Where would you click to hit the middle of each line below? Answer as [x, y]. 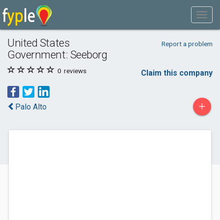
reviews [74, 71]
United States [39, 43]
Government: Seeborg [57, 55]
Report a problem [187, 44]
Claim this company [177, 73]
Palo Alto [31, 107]
